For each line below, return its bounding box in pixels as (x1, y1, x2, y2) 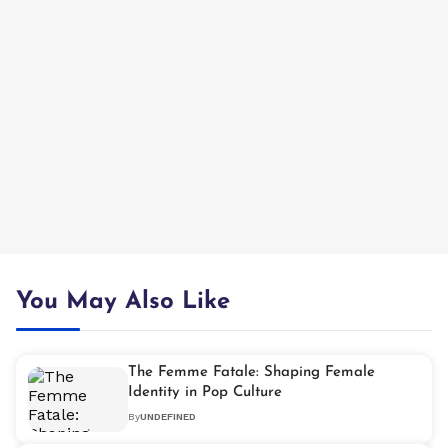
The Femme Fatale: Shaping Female (128, 364, 375, 380)
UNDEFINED (140, 410, 196, 422)
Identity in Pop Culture (128, 384, 282, 400)
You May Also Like (16, 289, 230, 314)
